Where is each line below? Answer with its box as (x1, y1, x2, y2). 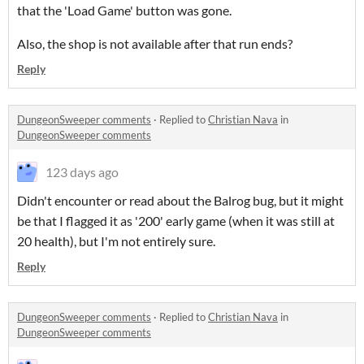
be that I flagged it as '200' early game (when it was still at (17, 213, 335, 228)
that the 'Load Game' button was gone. (17, 2, 234, 18)
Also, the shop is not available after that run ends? (17, 36, 292, 51)
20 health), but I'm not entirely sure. (17, 233, 215, 249)
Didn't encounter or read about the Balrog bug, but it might (17, 193, 344, 208)
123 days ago (45, 164, 119, 180)
